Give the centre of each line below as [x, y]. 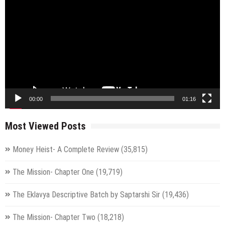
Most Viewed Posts [45, 126]
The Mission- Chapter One [53, 172]
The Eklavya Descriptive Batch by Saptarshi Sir [86, 195]
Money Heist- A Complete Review [66, 150]
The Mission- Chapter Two [54, 217]
